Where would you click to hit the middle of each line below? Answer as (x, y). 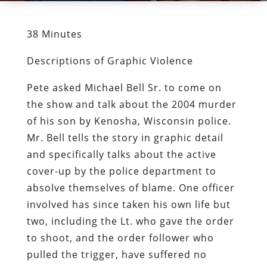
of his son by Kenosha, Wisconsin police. (129, 121)
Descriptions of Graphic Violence (110, 60)
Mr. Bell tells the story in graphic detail (125, 137)
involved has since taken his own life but (128, 204)
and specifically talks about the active (121, 154)
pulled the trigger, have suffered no (117, 254)
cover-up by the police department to (121, 171)
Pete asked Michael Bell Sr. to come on (124, 87)
